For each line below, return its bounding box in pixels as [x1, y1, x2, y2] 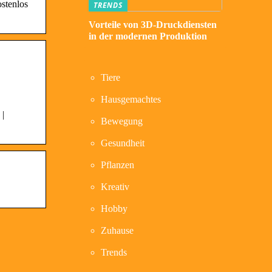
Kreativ [101, 182, 129, 192]
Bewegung [101, 116, 143, 126]
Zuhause [101, 225, 134, 236]
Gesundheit [101, 138, 144, 148]
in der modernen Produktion [89, 31, 207, 41]
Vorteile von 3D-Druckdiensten [89, 19, 217, 30]
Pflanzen [101, 160, 134, 170]
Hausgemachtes [101, 94, 161, 104]
